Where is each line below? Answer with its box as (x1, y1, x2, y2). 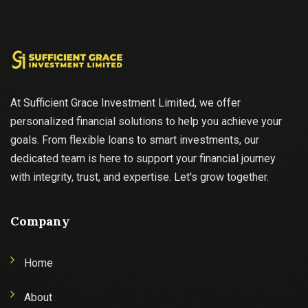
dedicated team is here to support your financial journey (10, 152, 276, 165)
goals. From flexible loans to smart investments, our (10, 133, 259, 146)
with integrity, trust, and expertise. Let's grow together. (10, 170, 269, 184)
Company (10, 213, 69, 229)
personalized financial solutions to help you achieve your (10, 115, 282, 128)
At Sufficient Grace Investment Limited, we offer (10, 96, 241, 109)
